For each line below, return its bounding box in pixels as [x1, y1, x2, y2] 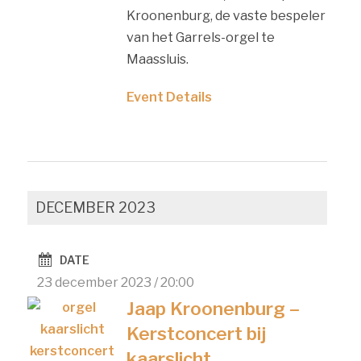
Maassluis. [126, 51, 189, 67]
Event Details [126, 89, 212, 105]
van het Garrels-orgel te [126, 29, 275, 45]
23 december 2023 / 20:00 [37, 274, 195, 290]
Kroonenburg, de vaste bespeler [126, 7, 326, 23]
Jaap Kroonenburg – [126, 297, 300, 320]
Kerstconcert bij [126, 322, 266, 345]
